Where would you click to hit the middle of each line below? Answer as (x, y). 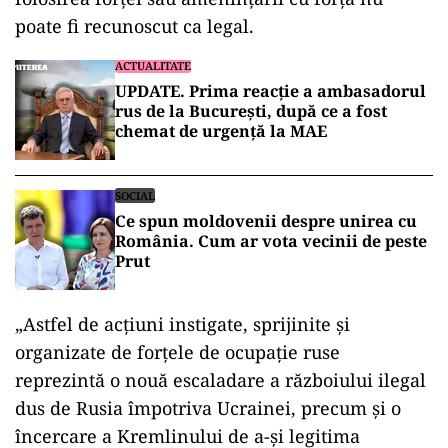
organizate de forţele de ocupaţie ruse (177, 352)
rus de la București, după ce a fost (251, 111)
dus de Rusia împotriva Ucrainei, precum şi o (208, 408)
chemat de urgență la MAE (221, 131)
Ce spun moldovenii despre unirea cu (266, 221)
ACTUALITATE (153, 65)
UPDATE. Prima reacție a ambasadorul (270, 91)
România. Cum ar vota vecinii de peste (271, 241)
